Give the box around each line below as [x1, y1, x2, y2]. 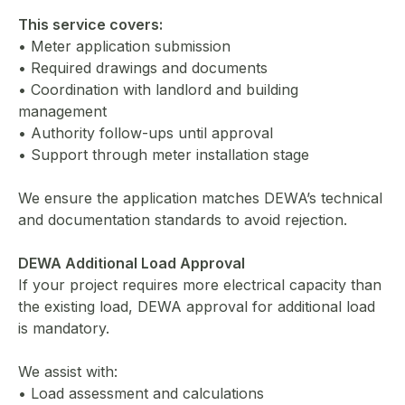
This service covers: [18, 14, 163, 33]
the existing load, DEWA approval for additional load [18, 297, 375, 316]
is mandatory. [18, 318, 109, 337]
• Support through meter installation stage [18, 145, 309, 164]
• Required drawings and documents [18, 58, 268, 77]
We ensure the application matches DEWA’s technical [18, 188, 382, 207]
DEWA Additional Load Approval [18, 253, 245, 272]
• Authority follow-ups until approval [18, 123, 273, 142]
